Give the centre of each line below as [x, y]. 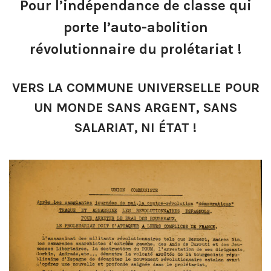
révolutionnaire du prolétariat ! [135, 49]
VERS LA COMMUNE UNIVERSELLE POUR [135, 88]
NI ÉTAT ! [169, 128]
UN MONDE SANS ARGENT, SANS [135, 108]
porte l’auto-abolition [135, 28]
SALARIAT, [106, 128]
